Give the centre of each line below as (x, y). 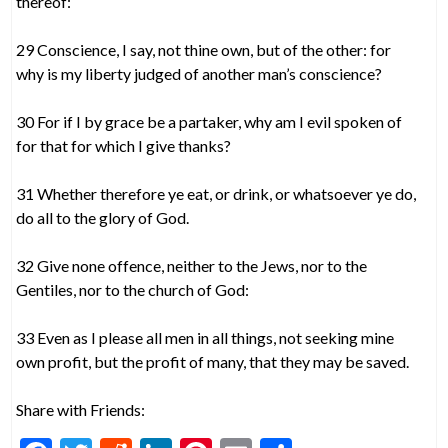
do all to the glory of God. (103, 217)
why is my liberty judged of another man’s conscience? (199, 73)
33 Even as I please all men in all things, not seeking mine (205, 337)
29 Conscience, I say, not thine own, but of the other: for (204, 49)
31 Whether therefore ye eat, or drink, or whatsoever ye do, (216, 193)
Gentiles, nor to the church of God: (133, 289)
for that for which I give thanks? (124, 145)
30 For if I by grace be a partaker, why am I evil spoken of (209, 121)
